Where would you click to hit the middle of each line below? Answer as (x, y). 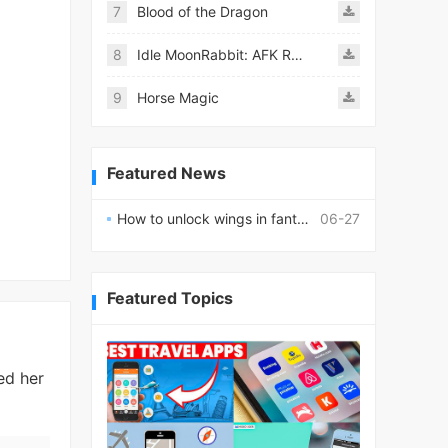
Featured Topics (170, 298)
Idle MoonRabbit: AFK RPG (297, 54)
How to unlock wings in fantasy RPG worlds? (207, 218)
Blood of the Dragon (202, 11)
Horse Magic (178, 97)
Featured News (166, 173)
